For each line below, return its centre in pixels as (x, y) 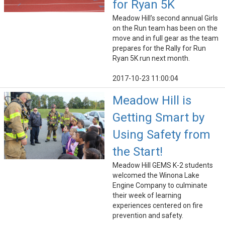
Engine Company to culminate (160, 186)
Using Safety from (161, 135)
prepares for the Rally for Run (159, 48)
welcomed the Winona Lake (156, 176)
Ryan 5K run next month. (151, 59)
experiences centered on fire (158, 206)
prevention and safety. (148, 216)
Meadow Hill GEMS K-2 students (163, 165)
